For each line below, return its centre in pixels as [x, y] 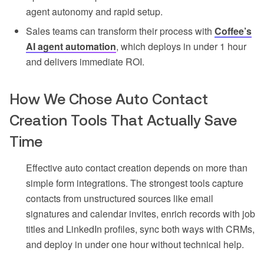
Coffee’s [233, 31]
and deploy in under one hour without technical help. [135, 245]
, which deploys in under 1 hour [181, 47]
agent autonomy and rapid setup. [94, 12]
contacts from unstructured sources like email [120, 199]
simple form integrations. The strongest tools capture [135, 183]
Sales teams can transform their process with [120, 31]
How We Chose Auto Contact [109, 99]
